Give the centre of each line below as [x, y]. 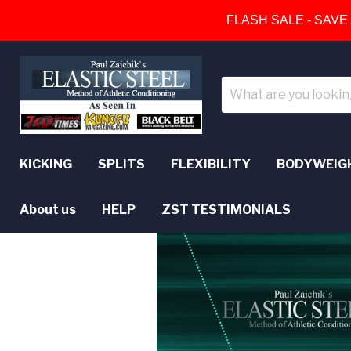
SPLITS [121, 164]
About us [48, 210]
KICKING [46, 164]
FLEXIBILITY [211, 164]
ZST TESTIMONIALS [226, 210]
